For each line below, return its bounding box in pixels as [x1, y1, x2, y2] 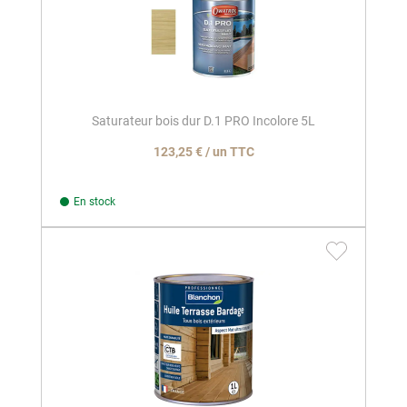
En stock [74, 195, 115, 209]
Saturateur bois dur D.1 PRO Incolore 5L [92, 114, 315, 129]
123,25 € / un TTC [153, 144, 254, 160]
